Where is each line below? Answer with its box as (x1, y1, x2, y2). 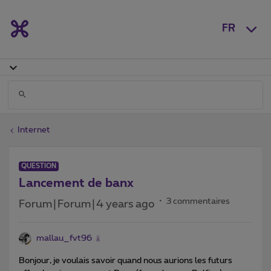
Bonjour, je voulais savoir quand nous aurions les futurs (19, 256, 232, 265)
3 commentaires (166, 197, 230, 206)
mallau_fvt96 (36, 233, 92, 243)
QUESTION (21, 162, 56, 169)
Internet (18, 125, 50, 134)
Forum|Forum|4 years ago (19, 198, 155, 210)
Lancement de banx (19, 177, 134, 189)
